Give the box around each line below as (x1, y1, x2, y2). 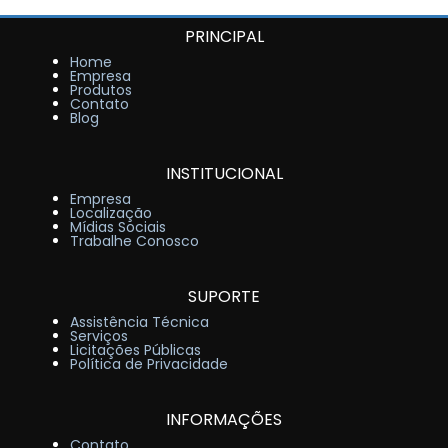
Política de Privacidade (70, 354, 228, 375)
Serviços (70, 326, 128, 347)
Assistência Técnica (70, 312, 209, 333)
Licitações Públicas (70, 340, 201, 361)
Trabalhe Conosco (70, 231, 199, 252)
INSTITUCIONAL (165, 162, 283, 186)
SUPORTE (188, 285, 260, 309)
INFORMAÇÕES (166, 408, 282, 432)
